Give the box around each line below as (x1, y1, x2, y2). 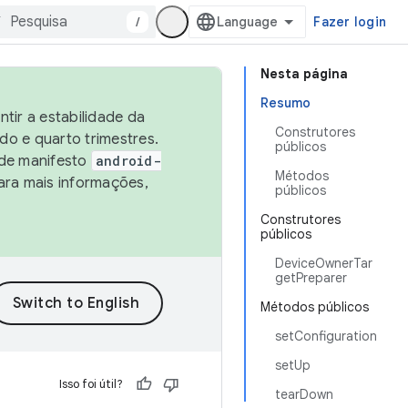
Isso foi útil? (59, 376, 123, 392)
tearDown (275, 386, 333, 403)
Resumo (260, 95, 311, 111)
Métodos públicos (260, 299, 369, 315)
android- (95, 152, 161, 169)
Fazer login (313, 14, 386, 30)
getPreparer (275, 270, 347, 286)
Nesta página (260, 66, 348, 82)
